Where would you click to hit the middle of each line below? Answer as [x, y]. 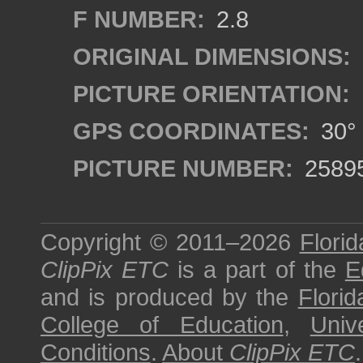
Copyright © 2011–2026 [170, 242]
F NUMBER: [139, 19]
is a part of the [257, 269]
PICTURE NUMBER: [183, 168]
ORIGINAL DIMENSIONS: [212, 56]
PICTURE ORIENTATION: [211, 94]
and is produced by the [169, 297]
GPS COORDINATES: [191, 131]
